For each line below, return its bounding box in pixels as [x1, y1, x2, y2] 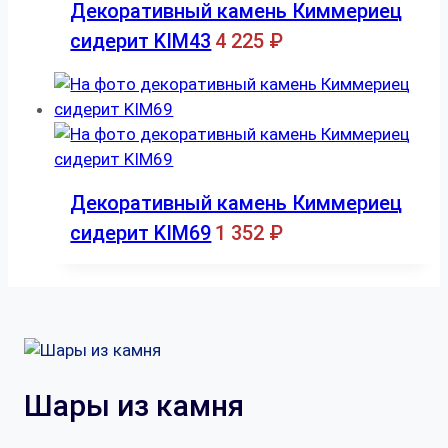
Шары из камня [24, 388, 244, 424]
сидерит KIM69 [70, 220, 212, 245]
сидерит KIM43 [70, 28, 212, 53]
